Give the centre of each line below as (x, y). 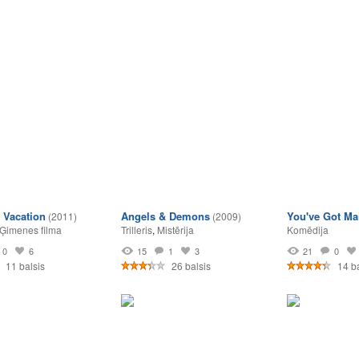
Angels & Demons (165, 216)
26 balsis (190, 266)
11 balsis (24, 266)
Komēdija (308, 230)
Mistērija (175, 230)
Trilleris (137, 230)
